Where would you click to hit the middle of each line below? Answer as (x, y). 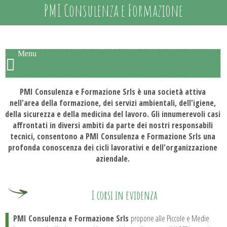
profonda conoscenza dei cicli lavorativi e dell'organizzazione (113, 147)
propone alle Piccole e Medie (170, 218)
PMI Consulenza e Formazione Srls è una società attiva (113, 92)
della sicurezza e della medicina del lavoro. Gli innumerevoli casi (113, 114)
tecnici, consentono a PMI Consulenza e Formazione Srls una (113, 136)
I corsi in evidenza (124, 195)
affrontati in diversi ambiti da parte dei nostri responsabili (113, 125)
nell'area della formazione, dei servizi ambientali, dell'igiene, (113, 103)
